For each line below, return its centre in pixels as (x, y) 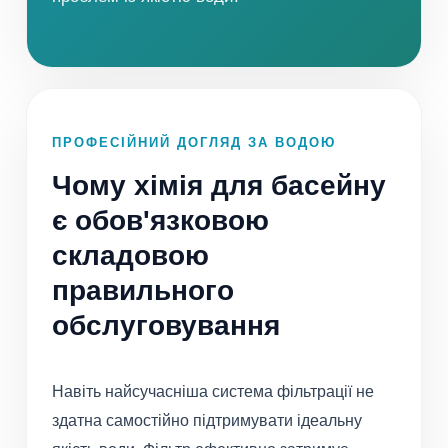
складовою (130, 256)
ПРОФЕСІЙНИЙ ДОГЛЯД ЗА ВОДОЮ (194, 143)
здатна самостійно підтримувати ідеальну (207, 421)
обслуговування (166, 326)
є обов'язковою (160, 221)
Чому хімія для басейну (219, 186)
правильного (143, 291)
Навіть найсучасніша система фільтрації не (213, 392)
